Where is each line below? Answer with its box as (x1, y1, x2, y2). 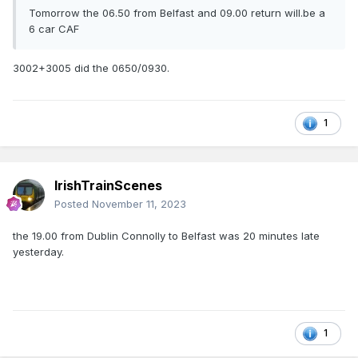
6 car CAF (29, 22, 79, 36)
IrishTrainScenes (54, 177, 162, 194)
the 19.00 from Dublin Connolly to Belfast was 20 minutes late (13, 229, 320, 243)
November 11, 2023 (92, 197, 186, 211)
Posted (54, 197, 92, 211)
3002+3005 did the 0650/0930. (13, 62, 169, 75)
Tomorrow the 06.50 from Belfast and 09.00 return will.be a (29, 6, 325, 20)
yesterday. (13, 245, 64, 259)
